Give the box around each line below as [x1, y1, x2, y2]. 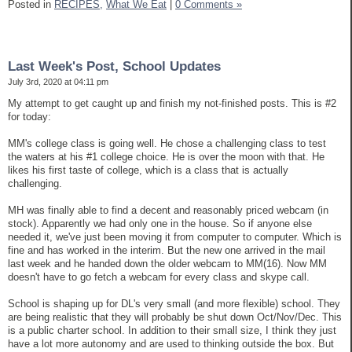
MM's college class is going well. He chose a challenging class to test [8, 137, 326, 149]
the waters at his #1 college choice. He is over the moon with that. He [8, 150, 324, 163]
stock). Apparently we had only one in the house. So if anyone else [8, 217, 312, 229]
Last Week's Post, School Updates [8, 58, 221, 74]
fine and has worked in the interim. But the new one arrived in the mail [8, 244, 325, 256]
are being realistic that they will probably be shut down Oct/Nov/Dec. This [8, 310, 342, 323]
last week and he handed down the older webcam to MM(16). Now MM [8, 257, 327, 269]
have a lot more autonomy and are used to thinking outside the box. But [8, 337, 334, 350]
